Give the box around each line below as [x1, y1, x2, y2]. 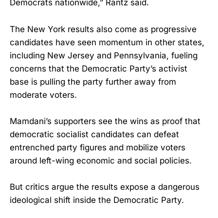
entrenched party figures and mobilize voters [10, 142, 185, 152]
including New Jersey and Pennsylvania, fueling [10, 50, 198, 60]
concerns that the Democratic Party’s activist [10, 63, 187, 73]
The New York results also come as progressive [10, 24, 197, 34]
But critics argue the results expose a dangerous [10, 182, 200, 192]
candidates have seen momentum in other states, [10, 37, 204, 47]
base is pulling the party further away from [10, 76, 176, 87]
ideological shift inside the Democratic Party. [10, 195, 184, 205]
